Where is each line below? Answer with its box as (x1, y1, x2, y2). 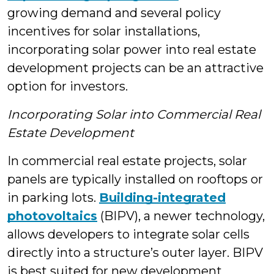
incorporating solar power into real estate (7, 42, 256, 57)
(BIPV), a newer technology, (97, 209, 265, 223)
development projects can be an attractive (7, 61, 264, 75)
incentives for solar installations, (7, 24, 200, 39)
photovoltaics (7, 209, 97, 223)
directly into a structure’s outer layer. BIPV (7, 245, 263, 260)
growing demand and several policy (7, 6, 221, 20)
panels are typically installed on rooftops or (7, 172, 263, 187)
